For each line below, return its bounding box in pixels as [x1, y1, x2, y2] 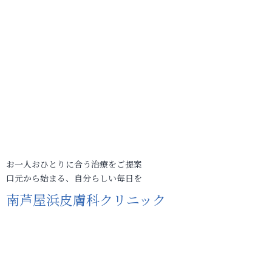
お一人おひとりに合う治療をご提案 [6, 157, 142, 170]
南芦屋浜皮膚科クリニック [6, 189, 166, 209]
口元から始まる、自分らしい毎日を [6, 171, 142, 184]
